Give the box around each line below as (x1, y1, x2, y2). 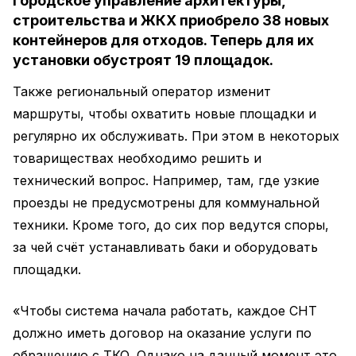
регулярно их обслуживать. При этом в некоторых (13, 128, 339, 144)
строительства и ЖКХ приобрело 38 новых (13, 12, 329, 29)
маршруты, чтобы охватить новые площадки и (13, 106, 316, 122)
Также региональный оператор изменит (13, 83, 271, 99)
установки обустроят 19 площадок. (13, 52, 273, 68)
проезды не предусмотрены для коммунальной (13, 195, 319, 211)
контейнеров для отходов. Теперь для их (13, 32, 314, 48)
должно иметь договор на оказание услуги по (13, 325, 311, 341)
